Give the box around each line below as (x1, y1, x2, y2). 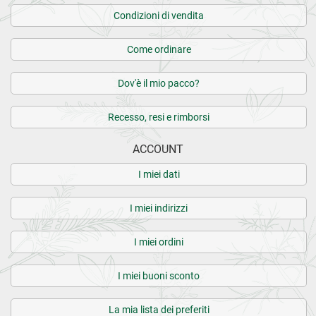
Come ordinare (126, 43, 191, 55)
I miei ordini (134, 236, 183, 248)
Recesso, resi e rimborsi (108, 111, 209, 123)
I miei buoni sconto (118, 269, 200, 281)
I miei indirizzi (130, 202, 188, 214)
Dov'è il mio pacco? (118, 77, 200, 89)
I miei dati (138, 168, 180, 180)
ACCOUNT (133, 142, 183, 156)
